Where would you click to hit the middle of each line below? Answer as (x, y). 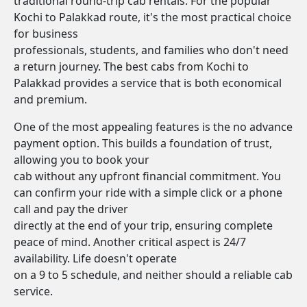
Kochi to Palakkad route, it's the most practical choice (152, 17)
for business (46, 34)
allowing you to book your (82, 160)
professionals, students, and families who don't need (151, 50)
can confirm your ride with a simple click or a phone (148, 193)
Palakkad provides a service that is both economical (148, 83)
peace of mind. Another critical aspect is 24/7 (130, 242)
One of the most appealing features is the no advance (153, 127)
